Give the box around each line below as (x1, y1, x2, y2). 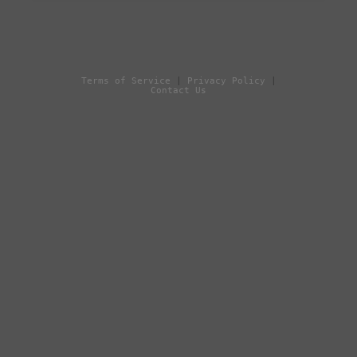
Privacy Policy (186, 76, 265, 86)
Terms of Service (80, 76, 171, 86)
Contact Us (151, 85, 206, 96)
